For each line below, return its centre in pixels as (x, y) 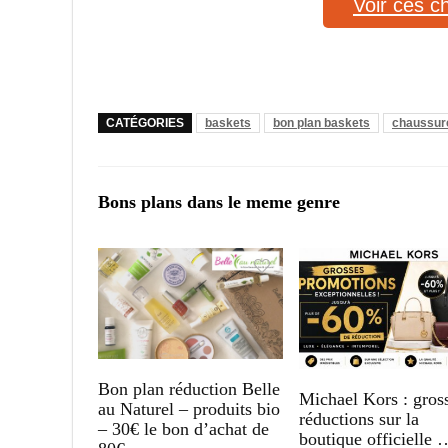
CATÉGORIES (145, 122)
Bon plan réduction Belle (189, 388)
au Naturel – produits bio (189, 408)
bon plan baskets (321, 122)
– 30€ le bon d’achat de (184, 428)
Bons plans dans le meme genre (219, 201)
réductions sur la (359, 418)
